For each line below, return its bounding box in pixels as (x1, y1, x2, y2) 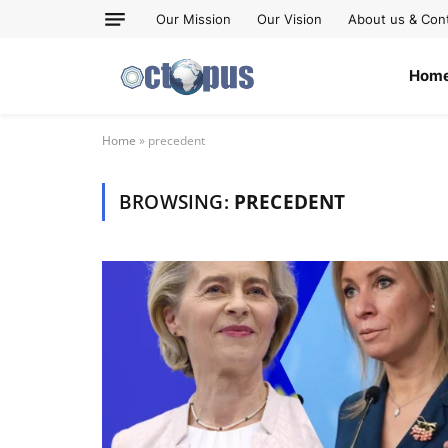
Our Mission (156, 10, 231, 27)
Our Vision (257, 10, 322, 27)
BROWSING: (119, 189, 234, 215)
